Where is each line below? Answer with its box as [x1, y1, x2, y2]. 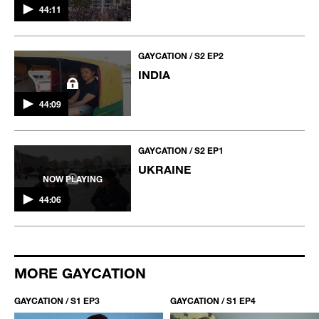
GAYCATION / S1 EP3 [14, 294, 100, 306]
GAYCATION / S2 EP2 [138, 50, 224, 62]
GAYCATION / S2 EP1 [138, 145, 224, 157]
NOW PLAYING [43, 172, 103, 184]
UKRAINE [138, 162, 192, 177]
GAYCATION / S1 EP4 [170, 294, 256, 306]
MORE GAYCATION [14, 263, 146, 281]
